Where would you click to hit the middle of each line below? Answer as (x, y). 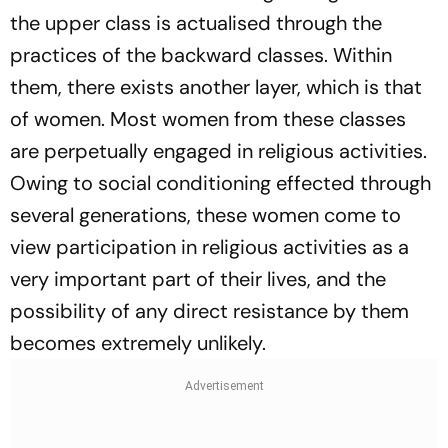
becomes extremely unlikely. (138, 343)
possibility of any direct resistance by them (209, 311)
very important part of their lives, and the (198, 279)
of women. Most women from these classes (208, 119)
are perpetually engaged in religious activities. (218, 151)
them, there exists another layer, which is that (216, 87)
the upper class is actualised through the (196, 23)
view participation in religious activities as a (209, 247)
